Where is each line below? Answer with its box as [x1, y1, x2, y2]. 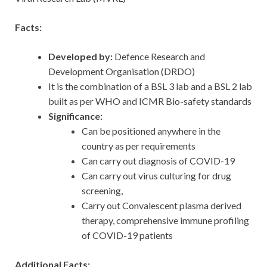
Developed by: [48, 51, 113, 63]
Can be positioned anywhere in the [82, 125, 221, 137]
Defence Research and [113, 51, 205, 63]
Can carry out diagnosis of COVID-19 [82, 155, 237, 167]
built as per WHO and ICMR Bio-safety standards [48, 95, 252, 107]
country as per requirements [82, 140, 195, 152]
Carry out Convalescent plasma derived [82, 200, 241, 212]
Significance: [48, 110, 103, 122]
